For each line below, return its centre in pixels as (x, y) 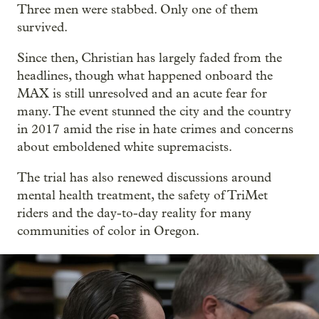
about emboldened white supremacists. (125, 147)
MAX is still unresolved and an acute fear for (142, 94)
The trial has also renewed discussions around (144, 178)
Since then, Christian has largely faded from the (150, 58)
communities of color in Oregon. (108, 231)
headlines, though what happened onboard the (145, 76)
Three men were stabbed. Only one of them (138, 10)
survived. (42, 27)
